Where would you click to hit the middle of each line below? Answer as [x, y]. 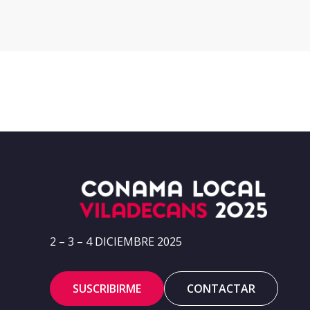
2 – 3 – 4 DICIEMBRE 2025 [116, 242]
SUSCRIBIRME [107, 288]
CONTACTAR [221, 288]
